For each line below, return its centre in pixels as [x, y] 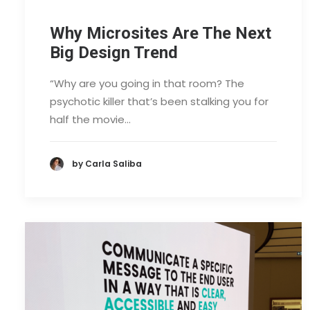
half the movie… [90, 119]
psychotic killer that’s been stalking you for [159, 101]
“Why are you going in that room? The [147, 83]
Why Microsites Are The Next [161, 33]
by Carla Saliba [107, 164]
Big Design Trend [114, 52]
